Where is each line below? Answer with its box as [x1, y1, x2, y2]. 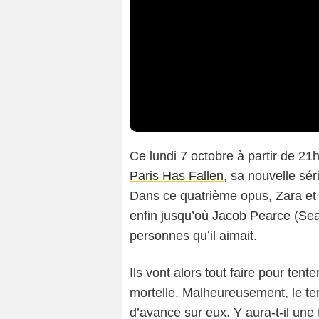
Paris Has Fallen [130, 169, 224, 184]
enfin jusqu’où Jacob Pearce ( [130, 209, 298, 224]
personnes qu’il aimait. [130, 229, 257, 244]
